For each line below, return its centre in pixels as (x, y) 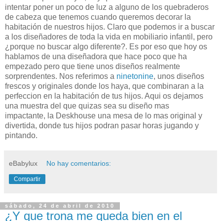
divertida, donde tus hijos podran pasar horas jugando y (102, 125)
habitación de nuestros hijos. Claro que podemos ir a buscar (110, 27)
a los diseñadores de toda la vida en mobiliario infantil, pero (109, 37)
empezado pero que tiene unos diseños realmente (92, 66)
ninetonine (135, 76)
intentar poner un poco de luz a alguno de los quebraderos (107, 7)
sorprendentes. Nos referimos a (61, 76)
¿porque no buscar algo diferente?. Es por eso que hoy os (106, 46)
